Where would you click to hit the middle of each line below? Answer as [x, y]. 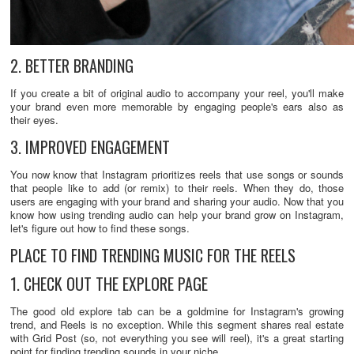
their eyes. [34, 120]
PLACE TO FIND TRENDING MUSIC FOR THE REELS [153, 256]
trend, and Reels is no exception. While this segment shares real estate [177, 325]
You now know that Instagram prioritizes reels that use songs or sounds [177, 175]
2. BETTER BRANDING [72, 66]
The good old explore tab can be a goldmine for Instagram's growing [177, 311]
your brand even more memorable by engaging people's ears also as [177, 107]
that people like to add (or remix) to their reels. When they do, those [177, 188]
